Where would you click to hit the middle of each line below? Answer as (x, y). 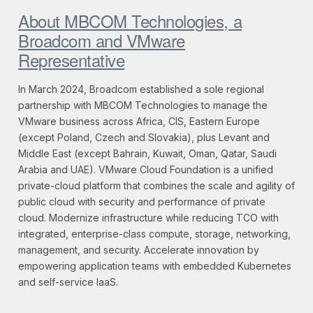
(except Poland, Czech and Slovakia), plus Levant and (144, 138)
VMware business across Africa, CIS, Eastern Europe (139, 122)
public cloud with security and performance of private (142, 202)
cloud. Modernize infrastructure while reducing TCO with (148, 218)
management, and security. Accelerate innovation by (139, 250)
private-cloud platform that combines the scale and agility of (156, 186)
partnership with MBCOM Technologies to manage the (143, 105)
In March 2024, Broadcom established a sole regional (141, 89)
